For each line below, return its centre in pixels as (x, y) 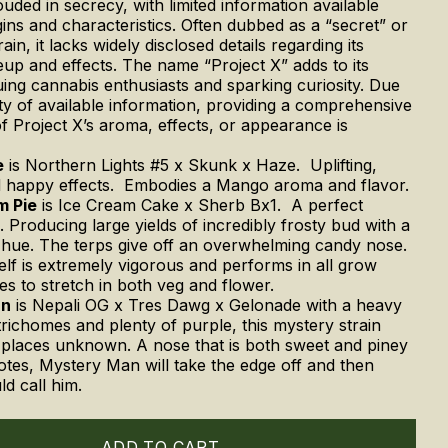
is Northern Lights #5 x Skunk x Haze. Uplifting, (190, 164)
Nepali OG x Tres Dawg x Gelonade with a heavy (217, 304)
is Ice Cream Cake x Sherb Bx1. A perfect (200, 204)
